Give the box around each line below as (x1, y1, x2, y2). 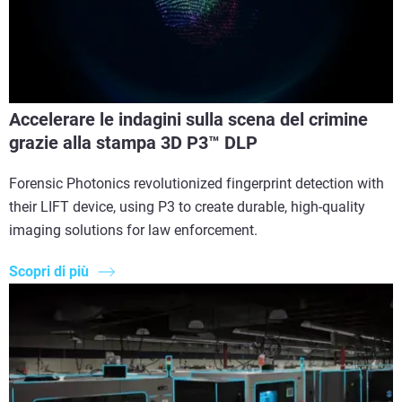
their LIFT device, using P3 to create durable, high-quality (9, 197, 365, 215)
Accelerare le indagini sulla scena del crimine (9, 108, 368, 130)
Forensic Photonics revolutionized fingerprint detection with (9, 174, 384, 192)
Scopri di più (9, 263, 89, 281)
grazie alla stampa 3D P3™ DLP (9, 131, 258, 153)
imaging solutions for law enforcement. (9, 221, 258, 239)
